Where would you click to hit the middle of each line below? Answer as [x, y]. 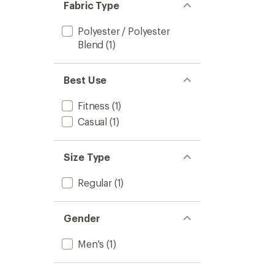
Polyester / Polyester [124, 31]
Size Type [87, 157]
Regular [95, 183]
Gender [82, 218]
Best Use [85, 80]
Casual [93, 121]
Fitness [94, 106]
